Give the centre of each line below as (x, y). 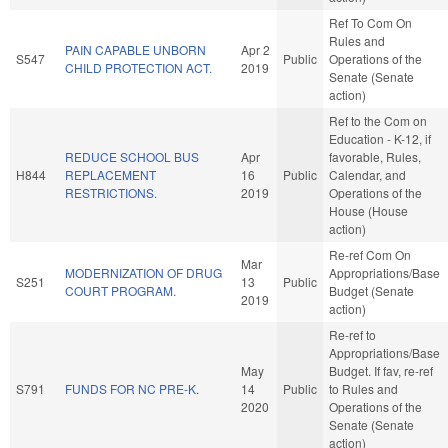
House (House (368, 210)
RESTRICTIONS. (111, 192)
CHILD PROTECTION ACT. (138, 67)
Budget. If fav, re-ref (381, 370)
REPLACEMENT (110, 174)
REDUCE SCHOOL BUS (132, 156)
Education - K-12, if (380, 138)
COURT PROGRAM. (120, 290)
